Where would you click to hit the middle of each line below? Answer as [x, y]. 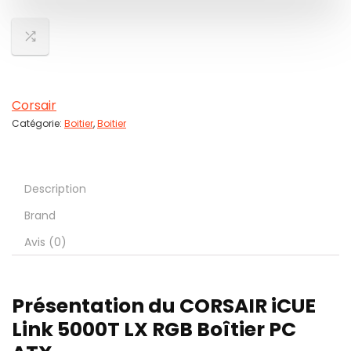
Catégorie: [38, 123]
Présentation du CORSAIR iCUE [164, 306]
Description [55, 189]
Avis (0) [45, 242]
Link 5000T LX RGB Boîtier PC [154, 329]
